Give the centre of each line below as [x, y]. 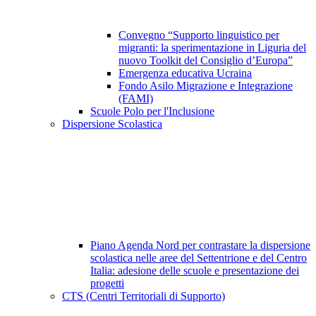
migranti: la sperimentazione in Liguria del [212, 48]
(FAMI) [136, 99]
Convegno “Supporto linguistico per [199, 35]
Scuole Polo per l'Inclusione [152, 111]
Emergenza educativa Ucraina [185, 73]
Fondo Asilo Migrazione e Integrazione [206, 86]
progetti [107, 284]
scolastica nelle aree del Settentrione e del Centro [199, 258]
